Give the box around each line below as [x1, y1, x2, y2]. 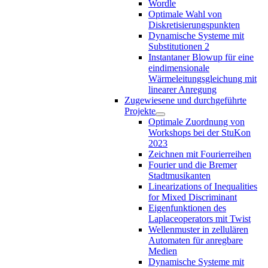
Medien [148, 245, 177, 256]
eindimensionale [148, 62, 209, 73]
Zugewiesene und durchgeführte [124, 95, 246, 105]
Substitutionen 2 [148, 41, 209, 51]
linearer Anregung [148, 84, 217, 95]
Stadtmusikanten [148, 170, 211, 181]
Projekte [124, 105, 156, 116]
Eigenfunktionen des [148, 202, 226, 213]
